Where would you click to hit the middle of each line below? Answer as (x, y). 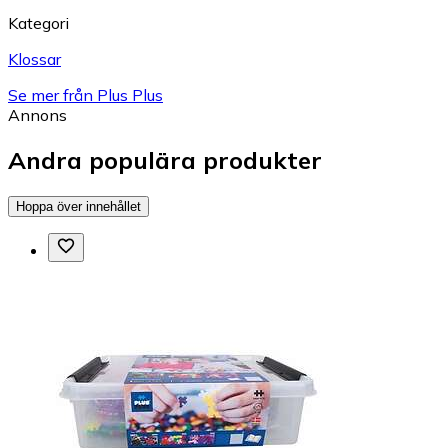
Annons (37, 115)
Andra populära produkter (165, 160)
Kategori (38, 23)
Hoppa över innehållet (78, 206)
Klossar (34, 59)
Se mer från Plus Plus (85, 95)
